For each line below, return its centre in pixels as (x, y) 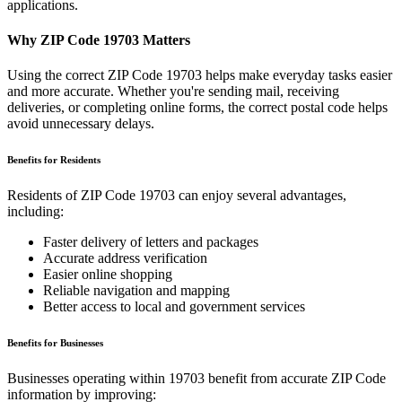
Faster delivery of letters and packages (151, 242)
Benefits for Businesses (55, 343)
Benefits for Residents (54, 160)
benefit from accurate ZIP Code (295, 379)
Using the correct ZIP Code (87, 75)
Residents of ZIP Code (73, 196)
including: (35, 212)
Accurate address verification (125, 258)
